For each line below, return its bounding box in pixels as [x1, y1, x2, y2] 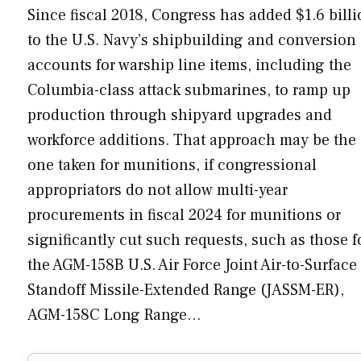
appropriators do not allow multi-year [27, 179, 288, 201]
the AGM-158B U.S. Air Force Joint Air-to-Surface [27, 254, 357, 276]
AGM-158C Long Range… [27, 304, 201, 326]
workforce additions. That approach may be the [27, 129, 356, 151]
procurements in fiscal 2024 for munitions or [27, 204, 341, 226]
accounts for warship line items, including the [27, 54, 351, 76]
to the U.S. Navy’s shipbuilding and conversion [27, 29, 356, 51]
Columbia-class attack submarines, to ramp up [27, 79, 351, 101]
